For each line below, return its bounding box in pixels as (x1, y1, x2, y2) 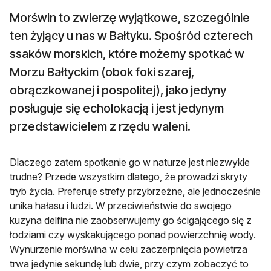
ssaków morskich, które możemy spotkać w (10, 47, 244, 62)
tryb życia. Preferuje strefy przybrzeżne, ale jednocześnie (10, 185, 261, 198)
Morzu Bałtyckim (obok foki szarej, (10, 65, 194, 80)
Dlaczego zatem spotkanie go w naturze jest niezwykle (10, 156, 250, 169)
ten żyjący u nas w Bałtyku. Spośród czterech (10, 28, 253, 44)
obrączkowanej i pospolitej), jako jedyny (10, 83, 226, 98)
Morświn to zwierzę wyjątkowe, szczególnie (10, 10, 250, 25)
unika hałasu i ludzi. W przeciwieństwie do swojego (10, 200, 232, 212)
